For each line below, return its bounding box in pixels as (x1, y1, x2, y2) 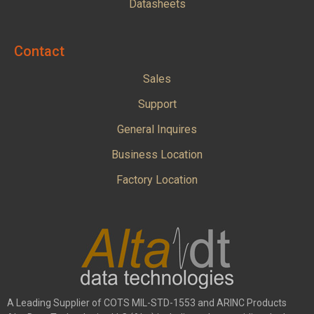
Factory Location (116, 172, 198, 186)
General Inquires (117, 122, 197, 136)
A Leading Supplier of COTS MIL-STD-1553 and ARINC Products (7, 296, 287, 308)
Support (137, 97, 177, 111)
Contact (14, 42, 64, 60)
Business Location (111, 147, 203, 161)
